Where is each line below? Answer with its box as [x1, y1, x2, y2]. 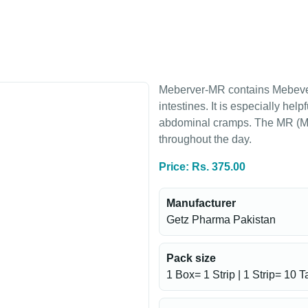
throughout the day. [159, 133, 252, 145]
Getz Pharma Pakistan [166, 214, 276, 225]
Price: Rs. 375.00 [159, 161, 245, 173]
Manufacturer [166, 197, 236, 209]
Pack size [166, 252, 216, 264]
